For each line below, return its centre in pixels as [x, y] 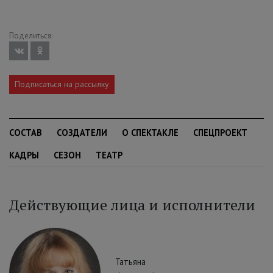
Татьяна [130, 261]
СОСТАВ [26, 133]
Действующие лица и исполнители [132, 205]
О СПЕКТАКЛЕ [150, 133]
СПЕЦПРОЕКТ [220, 133]
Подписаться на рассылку [62, 84]
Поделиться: [31, 36]
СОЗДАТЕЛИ [82, 133]
